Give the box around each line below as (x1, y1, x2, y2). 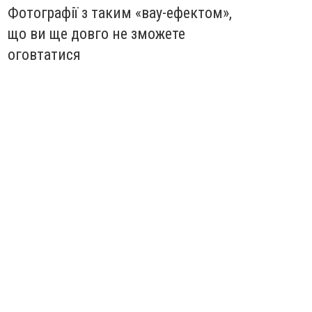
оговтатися (8, 46, 81, 64)
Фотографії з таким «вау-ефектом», (8, 4, 232, 22)
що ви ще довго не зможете (8, 25, 185, 43)
